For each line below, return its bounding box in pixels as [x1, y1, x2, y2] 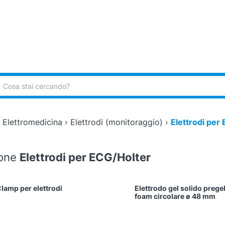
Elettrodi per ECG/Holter [19, 151, 151, 164]
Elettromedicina [3, 117, 63, 128]
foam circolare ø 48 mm [134, 192, 215, 201]
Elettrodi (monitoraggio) [70, 117, 163, 128]
